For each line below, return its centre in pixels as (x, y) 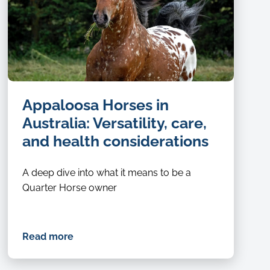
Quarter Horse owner (70, 188)
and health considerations (116, 141)
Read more (48, 237)
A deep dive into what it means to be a (107, 173)
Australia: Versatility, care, (115, 123)
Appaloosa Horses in (96, 105)
